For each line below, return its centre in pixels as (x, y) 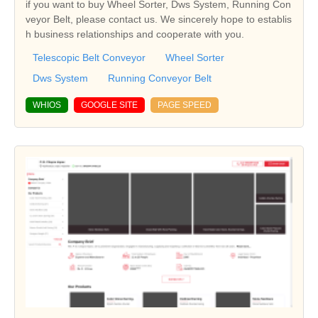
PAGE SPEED (185, 105)
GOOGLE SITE (109, 105)
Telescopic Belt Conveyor (89, 57)
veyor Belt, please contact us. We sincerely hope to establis (159, 19)
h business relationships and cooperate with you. (135, 34)
